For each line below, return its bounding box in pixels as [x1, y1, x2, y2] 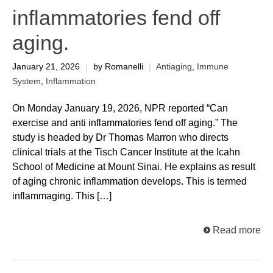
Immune [197, 62, 229, 72]
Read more [213, 225, 261, 236]
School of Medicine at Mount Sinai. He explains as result [12, 161, 255, 172]
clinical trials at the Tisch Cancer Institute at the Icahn [12, 147, 240, 158]
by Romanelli [91, 62, 146, 72]
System [12, 77, 41, 87]
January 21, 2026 [12, 62, 82, 72]
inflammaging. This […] [12, 191, 112, 202]
